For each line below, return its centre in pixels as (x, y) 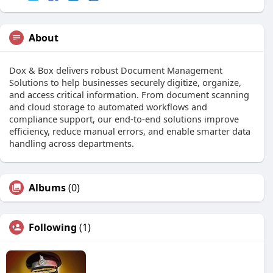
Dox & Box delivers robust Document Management (116, 70)
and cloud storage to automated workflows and (108, 107)
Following (53, 228)
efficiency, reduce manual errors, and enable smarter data (130, 131)
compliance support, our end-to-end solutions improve (124, 119)
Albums (47, 188)
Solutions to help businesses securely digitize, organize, (125, 83)
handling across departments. (72, 144)
